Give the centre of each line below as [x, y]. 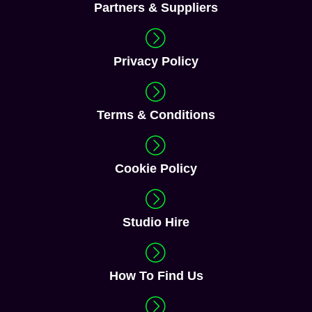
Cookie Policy [156, 169]
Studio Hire [156, 223]
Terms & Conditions [156, 115]
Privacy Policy [156, 62]
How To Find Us [156, 276]
